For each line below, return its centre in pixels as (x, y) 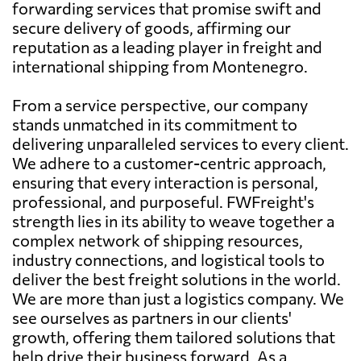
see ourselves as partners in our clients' (152, 317)
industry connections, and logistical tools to (168, 259)
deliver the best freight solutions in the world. (176, 278)
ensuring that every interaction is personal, (165, 182)
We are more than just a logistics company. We (178, 298)
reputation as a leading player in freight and (167, 46)
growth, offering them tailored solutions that (174, 336)
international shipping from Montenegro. (160, 66)
